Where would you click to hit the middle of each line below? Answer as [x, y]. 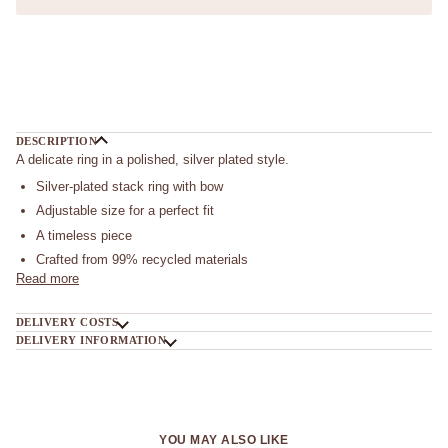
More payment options [80, 107]
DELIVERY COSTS [67, 321]
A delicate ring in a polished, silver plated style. [152, 160]
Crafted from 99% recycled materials [142, 259]
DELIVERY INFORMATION [91, 339]
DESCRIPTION [57, 141]
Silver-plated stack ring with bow [129, 187]
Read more [47, 278]
